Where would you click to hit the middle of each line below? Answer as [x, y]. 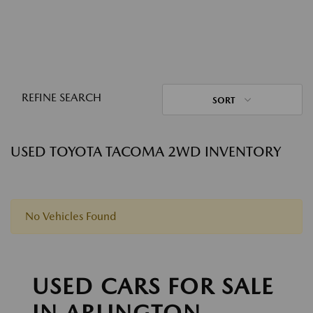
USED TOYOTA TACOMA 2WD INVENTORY [146, 152]
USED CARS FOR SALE [153, 286]
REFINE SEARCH [61, 97]
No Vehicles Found [71, 216]
